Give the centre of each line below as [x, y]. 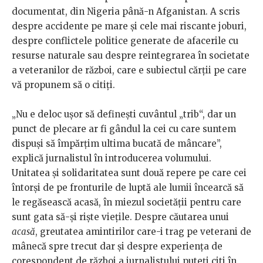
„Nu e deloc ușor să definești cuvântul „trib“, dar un [124, 114]
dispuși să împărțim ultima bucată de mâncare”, [117, 144]
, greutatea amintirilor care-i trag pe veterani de [143, 232]
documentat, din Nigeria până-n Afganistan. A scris [126, 12]
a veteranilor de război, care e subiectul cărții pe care [129, 70]
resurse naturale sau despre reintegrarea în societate [131, 56]
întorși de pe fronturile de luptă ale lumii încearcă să [128, 188]
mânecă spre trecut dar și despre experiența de [117, 247]
